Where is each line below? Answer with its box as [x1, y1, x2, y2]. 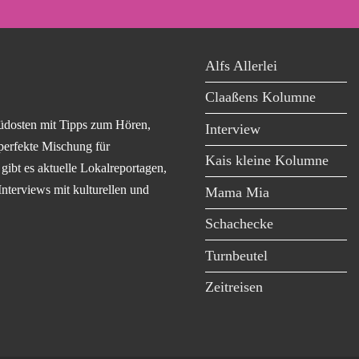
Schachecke [205, 216, 273, 232]
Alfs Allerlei [205, 57, 277, 74]
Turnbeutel [205, 247, 268, 264]
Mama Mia [205, 184, 269, 200]
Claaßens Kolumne [205, 89, 316, 106]
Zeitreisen [205, 279, 263, 296]
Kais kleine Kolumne [205, 152, 329, 169]
